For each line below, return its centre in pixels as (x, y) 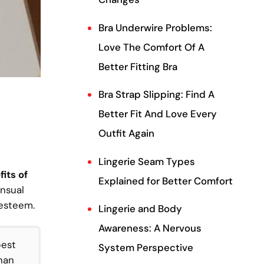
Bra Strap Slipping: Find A (156, 95)
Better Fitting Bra (138, 66)
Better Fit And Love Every (157, 114)
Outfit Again (126, 133)
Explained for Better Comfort (165, 181)
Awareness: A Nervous (150, 228)
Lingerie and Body (140, 208)
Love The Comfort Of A (151, 47)
